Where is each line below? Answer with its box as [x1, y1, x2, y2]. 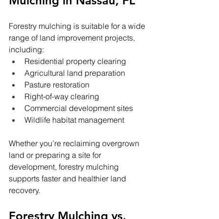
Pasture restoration [24, 80, 89, 90]
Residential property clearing [24, 56, 126, 66]
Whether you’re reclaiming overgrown [9, 138, 141, 149]
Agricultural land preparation [24, 68, 125, 78]
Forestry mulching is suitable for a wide [9, 21, 147, 31]
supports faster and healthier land [9, 174, 128, 184]
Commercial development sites [24, 103, 133, 113]
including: [9, 44, 44, 55]
